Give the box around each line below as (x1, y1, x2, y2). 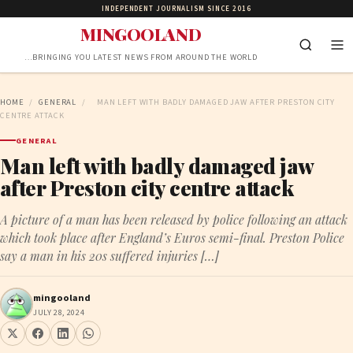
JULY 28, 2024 (33, 306, 85, 318)
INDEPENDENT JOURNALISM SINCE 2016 (102, 3, 251, 14)
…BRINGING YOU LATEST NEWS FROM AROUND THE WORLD (24, 51, 258, 63)
